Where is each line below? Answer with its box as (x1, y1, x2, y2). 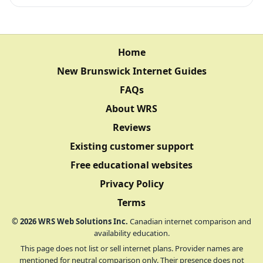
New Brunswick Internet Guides (56, 64, 207, 77)
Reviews (112, 120, 151, 134)
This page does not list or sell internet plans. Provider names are (20, 242, 243, 254)
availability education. (93, 227, 170, 238)
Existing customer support (69, 139, 194, 153)
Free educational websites (70, 158, 193, 171)
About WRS (106, 102, 157, 115)
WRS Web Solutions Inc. (36, 215, 128, 227)
